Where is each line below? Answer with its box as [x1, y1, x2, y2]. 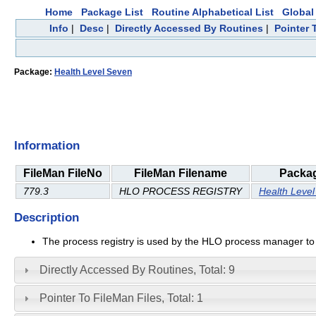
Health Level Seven [54, 68, 132, 77]
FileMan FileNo [23, 166, 102, 179]
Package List [81, 6, 143, 18]
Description [14, 210, 79, 225]
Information [14, 138, 80, 153]
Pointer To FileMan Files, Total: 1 [39, 291, 203, 304]
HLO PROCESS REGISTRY [119, 185, 242, 197]
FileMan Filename [134, 166, 227, 179]
